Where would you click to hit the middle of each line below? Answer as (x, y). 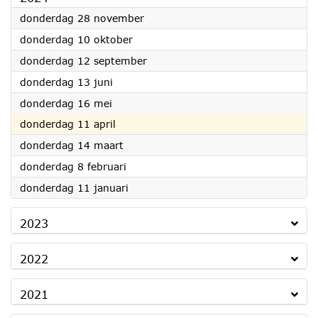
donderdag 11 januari (74, 188)
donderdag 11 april (68, 124)
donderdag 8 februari (73, 166)
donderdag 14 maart (72, 145)
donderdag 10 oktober (76, 39)
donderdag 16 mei (66, 103)
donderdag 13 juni (66, 82)
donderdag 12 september (83, 61)
